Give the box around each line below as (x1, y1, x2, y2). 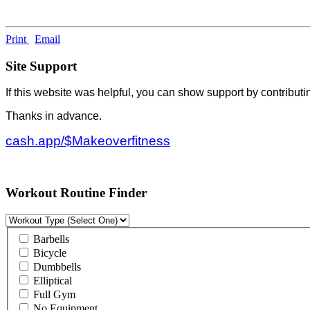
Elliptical (30, 275, 72, 287)
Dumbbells (30, 261, 81, 273)
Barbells (30, 233, 69, 246)
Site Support (6, 58, 77, 73)
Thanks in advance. (6, 110, 104, 122)
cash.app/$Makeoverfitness (6, 134, 170, 149)
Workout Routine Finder (6, 185, 147, 200)
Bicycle (30, 247, 66, 259)
